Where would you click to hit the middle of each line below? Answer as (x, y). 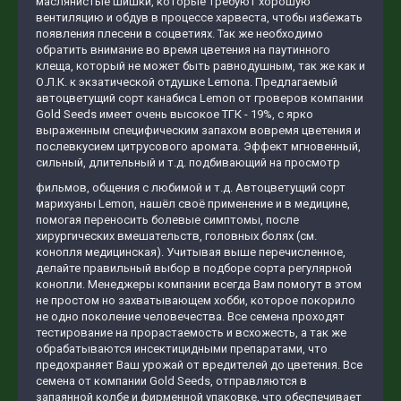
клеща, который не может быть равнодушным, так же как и (200, 66)
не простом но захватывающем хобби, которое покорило (196, 300)
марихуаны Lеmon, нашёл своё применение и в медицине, (193, 204)
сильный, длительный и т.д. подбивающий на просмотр (188, 162)
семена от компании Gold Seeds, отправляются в (171, 381)
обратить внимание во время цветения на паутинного (183, 50)
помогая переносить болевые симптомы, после (167, 220)
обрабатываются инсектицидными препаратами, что (182, 349)
